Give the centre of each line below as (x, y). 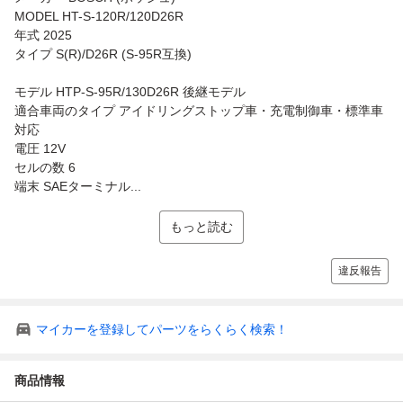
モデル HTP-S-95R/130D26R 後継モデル (130, 91)
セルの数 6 (45, 167)
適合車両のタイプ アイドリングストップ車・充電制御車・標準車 (199, 110)
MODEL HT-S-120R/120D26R (99, 16)
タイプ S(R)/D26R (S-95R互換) (103, 54)
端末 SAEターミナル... (78, 186)
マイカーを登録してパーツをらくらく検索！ (162, 329)
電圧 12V (40, 148)
